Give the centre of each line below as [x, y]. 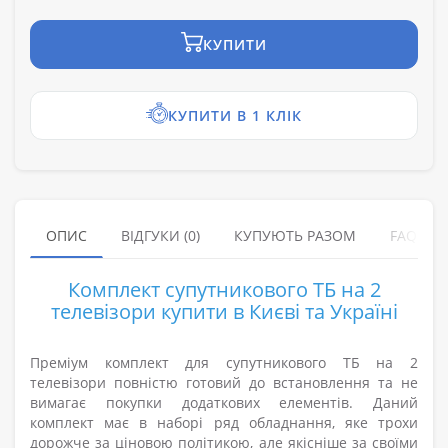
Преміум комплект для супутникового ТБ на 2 [224, 363]
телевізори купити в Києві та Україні [224, 312]
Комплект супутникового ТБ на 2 [224, 290]
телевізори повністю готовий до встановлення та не [224, 383]
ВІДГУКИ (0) [160, 236]
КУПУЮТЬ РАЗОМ [295, 236]
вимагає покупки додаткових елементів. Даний [224, 403]
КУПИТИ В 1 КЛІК [235, 116]
